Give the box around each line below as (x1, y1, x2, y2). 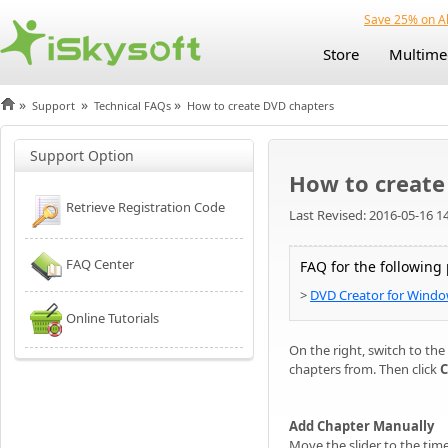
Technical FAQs (94, 98, 171, 113)
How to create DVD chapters (184, 98, 334, 113)
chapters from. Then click (289, 360, 440, 378)
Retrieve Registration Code (66, 198, 225, 216)
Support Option (30, 146, 134, 165)
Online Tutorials (66, 308, 159, 327)
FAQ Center (66, 255, 134, 273)
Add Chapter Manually (289, 417, 434, 435)
